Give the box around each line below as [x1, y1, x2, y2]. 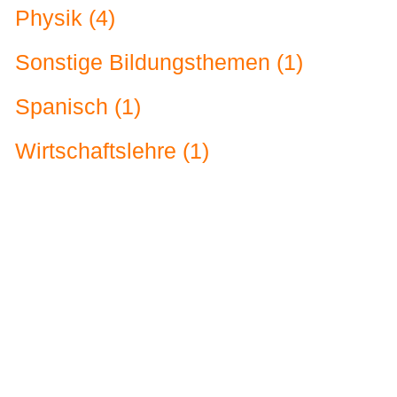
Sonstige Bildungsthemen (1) [15, 51, 303, 75]
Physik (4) [15, 6, 115, 31]
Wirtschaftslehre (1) [15, 139, 209, 164]
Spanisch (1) [15, 95, 141, 120]
